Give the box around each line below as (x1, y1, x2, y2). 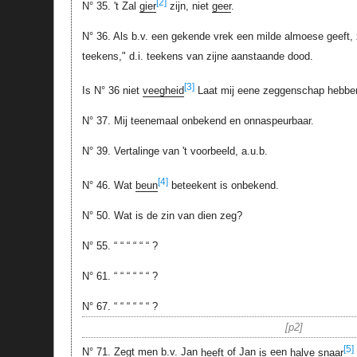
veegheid (142, 84, 184, 97)
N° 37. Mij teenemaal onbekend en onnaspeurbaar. (81, 115, 314, 127)
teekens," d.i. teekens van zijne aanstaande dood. (81, 49, 313, 62)
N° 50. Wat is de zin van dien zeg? (81, 210, 242, 222)
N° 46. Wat (81, 179, 135, 192)
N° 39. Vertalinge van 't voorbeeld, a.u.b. (81, 145, 268, 158)
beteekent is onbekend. (167, 179, 279, 192)
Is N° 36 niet (81, 84, 143, 97)
